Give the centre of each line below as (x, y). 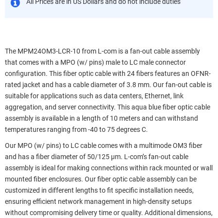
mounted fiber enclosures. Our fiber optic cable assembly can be (101, 179)
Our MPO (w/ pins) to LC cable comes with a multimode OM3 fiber (104, 145)
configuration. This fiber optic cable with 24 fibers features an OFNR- (108, 73)
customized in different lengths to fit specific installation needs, (99, 190)
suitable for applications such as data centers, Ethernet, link (94, 96)
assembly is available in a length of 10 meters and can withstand (101, 118)
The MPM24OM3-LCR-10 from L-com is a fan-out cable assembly (102, 51)
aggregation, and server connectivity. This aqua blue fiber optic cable (108, 107)
